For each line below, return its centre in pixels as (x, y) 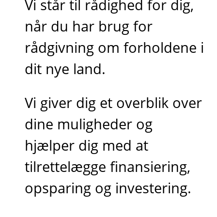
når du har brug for (89, 26)
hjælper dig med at (87, 145)
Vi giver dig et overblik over (114, 102)
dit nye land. (65, 69)
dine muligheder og (89, 124)
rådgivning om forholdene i (115, 47)
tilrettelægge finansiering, (108, 166)
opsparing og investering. (108, 187)
